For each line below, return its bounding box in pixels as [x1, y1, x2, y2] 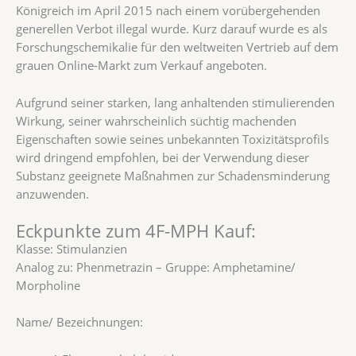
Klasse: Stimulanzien [16, 241, 127, 257]
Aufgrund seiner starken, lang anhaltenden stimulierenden [16, 94, 335, 110]
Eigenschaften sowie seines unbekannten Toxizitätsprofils [16, 130, 329, 147]
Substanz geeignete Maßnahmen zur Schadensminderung [16, 167, 330, 184]
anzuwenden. [16, 185, 89, 202]
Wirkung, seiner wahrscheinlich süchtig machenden [16, 112, 296, 129]
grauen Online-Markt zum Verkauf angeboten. [16, 57, 267, 74]
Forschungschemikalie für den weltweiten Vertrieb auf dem [16, 39, 339, 56]
